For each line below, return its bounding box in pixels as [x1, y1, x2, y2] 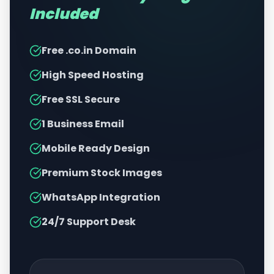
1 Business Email [42, 117, 124, 131]
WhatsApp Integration [42, 190, 160, 204]
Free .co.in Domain [42, 43, 136, 57]
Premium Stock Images [42, 166, 162, 180]
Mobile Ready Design [42, 141, 150, 155]
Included [29, 4, 98, 24]
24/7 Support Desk [42, 215, 136, 229]
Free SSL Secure [42, 92, 120, 106]
